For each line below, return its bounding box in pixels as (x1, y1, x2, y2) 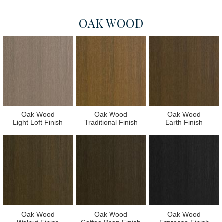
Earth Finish (165, 118, 203, 127)
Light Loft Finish (13, 118, 63, 127)
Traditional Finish (84, 118, 138, 127)
